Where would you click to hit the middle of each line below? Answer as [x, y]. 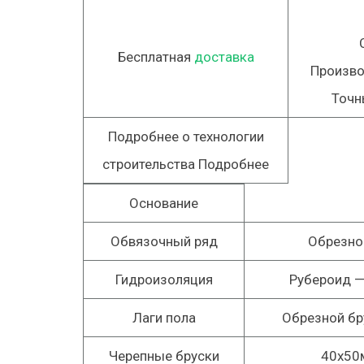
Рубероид [320, 279]
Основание [164, 203]
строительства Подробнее [186, 164]
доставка [224, 57]
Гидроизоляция [164, 279]
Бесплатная [156, 57]
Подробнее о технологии [186, 136]
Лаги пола [164, 318]
